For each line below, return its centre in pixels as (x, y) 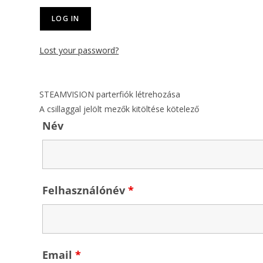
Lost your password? (79, 50)
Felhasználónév (85, 190)
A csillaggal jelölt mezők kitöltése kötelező (119, 109)
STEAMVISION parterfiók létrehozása (110, 95)
